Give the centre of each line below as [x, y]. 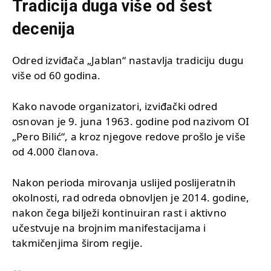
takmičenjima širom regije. [78, 243]
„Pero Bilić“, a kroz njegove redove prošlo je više [129, 136]
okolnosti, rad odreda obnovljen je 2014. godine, [131, 197]
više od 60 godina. [57, 75]
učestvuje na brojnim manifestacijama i [109, 227]
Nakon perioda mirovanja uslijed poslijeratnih [124, 182]
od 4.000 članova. [56, 151]
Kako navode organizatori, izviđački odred [115, 106]
